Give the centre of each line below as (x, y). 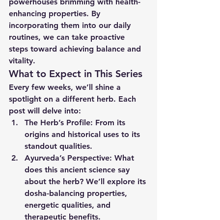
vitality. (22, 61)
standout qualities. (58, 146)
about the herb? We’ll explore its (86, 181)
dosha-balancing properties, (77, 193)
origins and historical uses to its (83, 134)
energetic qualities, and (69, 205)
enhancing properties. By (56, 14)
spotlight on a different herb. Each (74, 99)
